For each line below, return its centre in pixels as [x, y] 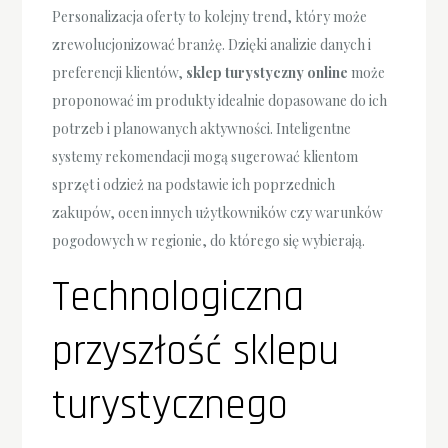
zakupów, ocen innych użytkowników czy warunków [218, 213]
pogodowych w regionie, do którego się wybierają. [209, 241]
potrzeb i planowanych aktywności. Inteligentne [202, 129]
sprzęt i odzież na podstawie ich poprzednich [194, 185]
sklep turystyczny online [267, 73]
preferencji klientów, [119, 73]
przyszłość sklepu [196, 352]
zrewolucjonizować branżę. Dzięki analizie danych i [212, 45]
